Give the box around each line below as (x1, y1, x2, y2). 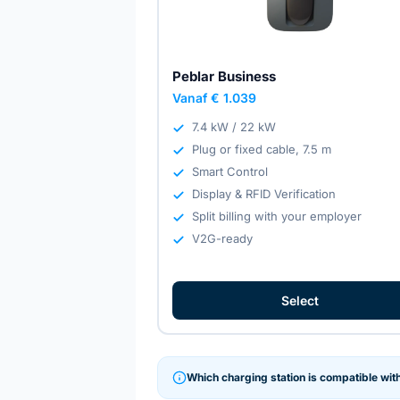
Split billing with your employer (192, 208, 362, 223)
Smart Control (192, 163, 269, 179)
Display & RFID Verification (192, 186, 337, 201)
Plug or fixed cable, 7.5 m (192, 141, 332, 156)
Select (280, 292, 319, 308)
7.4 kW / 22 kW (192, 119, 277, 134)
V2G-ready (192, 230, 254, 246)
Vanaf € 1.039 (172, 89, 257, 105)
